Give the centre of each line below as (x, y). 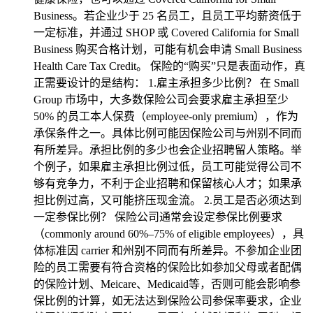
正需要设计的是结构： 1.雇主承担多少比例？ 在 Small (166, 83)
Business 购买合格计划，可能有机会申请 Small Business (168, 49)
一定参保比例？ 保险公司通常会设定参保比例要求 (158, 217)
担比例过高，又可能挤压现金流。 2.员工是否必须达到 (168, 200)
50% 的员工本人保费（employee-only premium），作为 (166, 116)
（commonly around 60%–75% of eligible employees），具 (169, 234)
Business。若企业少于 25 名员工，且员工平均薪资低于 (168, 16)
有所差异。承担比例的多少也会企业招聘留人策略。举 (168, 150)
